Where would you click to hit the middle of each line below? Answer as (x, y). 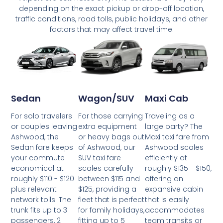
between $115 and (109, 179)
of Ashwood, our (107, 148)
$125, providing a (107, 189)
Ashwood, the (35, 137)
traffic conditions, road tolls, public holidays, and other (111, 19)
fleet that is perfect (111, 200)
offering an (164, 179)
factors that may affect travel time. (111, 30)
